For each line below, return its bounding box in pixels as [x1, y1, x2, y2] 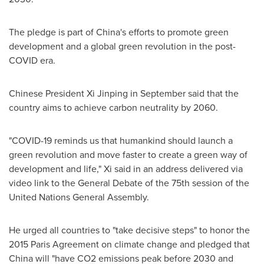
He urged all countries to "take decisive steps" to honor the [9, 223, 250, 236]
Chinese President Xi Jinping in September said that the [9, 87, 239, 100]
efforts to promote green [126, 25, 229, 38]
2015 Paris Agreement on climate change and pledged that [9, 237, 250, 250]
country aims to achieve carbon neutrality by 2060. [9, 101, 218, 114]
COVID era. [9, 54, 55, 67]
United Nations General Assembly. [9, 190, 149, 203]
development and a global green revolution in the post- [9, 39, 236, 52]
